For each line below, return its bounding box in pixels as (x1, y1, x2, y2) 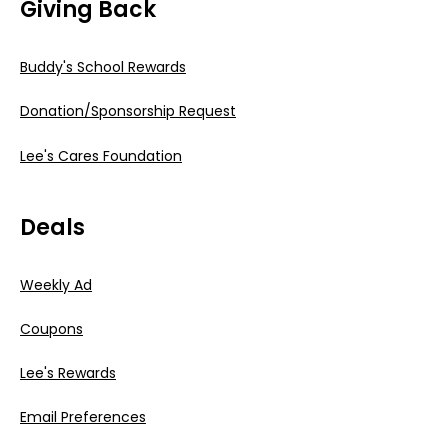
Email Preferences (20, 407, 146, 428)
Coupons (20, 318, 83, 339)
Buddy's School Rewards (20, 57, 186, 78)
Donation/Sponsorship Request (20, 101, 236, 122)
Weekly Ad (20, 274, 92, 295)
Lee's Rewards (20, 362, 116, 383)
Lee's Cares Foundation (20, 145, 182, 166)
